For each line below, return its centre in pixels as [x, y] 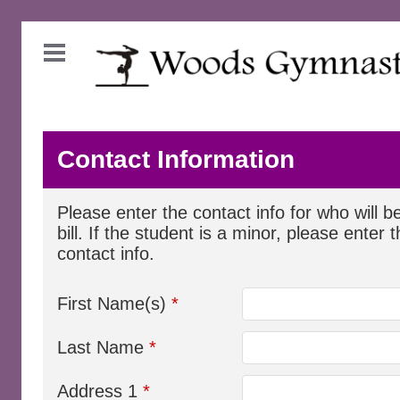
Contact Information [176, 159]
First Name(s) [114, 304]
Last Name [103, 347]
